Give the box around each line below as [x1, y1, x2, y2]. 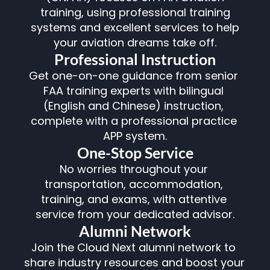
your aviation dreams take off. [54, 35, 216, 50]
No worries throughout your [59, 162, 208, 177]
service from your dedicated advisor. [36, 207, 234, 222]
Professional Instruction [54, 50, 216, 68]
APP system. [103, 128, 167, 143]
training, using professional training [40, 5, 230, 20]
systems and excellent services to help [31, 20, 239, 35]
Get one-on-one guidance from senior [29, 68, 238, 83]
